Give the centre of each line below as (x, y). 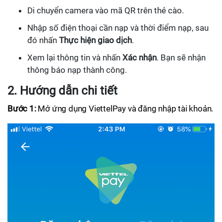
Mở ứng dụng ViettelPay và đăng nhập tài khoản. (125, 108)
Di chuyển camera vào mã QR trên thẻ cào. (106, 10)
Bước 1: (22, 108)
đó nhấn (43, 40)
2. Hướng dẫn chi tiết (62, 90)
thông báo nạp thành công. (77, 70)
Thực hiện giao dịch (95, 40)
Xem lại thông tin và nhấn (75, 57)
